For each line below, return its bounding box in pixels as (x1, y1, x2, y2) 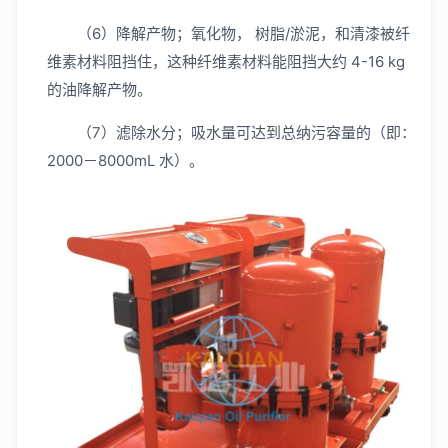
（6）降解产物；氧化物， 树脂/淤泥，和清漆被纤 (77, 24, 410, 43)
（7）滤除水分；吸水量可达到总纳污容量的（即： (77, 123, 416, 142)
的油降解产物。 (47, 80, 152, 99)
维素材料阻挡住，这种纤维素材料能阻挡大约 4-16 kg (47, 52, 405, 71)
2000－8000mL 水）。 (47, 151, 204, 170)
